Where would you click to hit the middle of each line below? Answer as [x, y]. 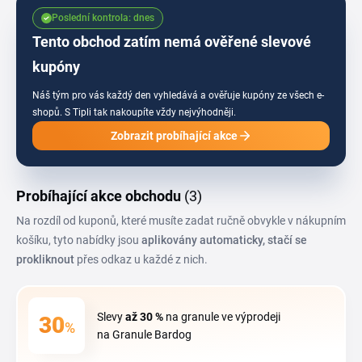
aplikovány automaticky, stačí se [224, 240]
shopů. [47, 112]
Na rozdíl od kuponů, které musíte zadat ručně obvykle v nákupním [181, 221]
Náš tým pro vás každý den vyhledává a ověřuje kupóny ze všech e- [178, 95]
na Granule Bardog [144, 335]
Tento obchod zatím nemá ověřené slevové [172, 42]
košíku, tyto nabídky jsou [79, 240]
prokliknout [45, 259]
